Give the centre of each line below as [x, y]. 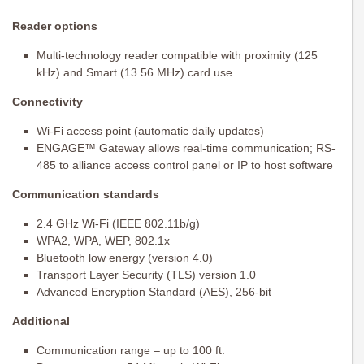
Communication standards [86, 194]
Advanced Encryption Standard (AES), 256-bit [154, 291]
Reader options [55, 26]
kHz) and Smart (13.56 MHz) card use [134, 72]
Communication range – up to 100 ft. [131, 350]
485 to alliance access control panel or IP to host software [185, 165]
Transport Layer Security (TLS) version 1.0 [146, 274]
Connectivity [48, 101]
